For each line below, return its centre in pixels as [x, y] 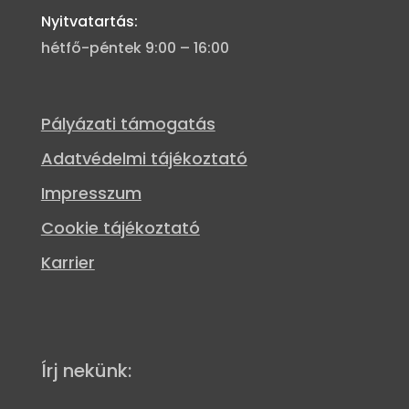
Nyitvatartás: [89, 21]
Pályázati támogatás [128, 123]
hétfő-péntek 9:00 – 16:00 [135, 47]
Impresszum [91, 193]
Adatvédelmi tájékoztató [144, 158]
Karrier [68, 262]
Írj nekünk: [86, 370]
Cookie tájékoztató [120, 227]
